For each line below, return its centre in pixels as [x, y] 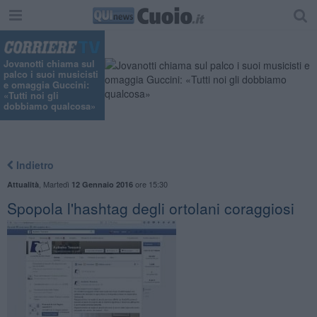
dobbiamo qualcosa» [50, 106]
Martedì [57, 184]
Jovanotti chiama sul [49, 64]
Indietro [33, 165]
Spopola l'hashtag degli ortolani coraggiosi [150, 208]
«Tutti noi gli [31, 96]
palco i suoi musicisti [51, 74]
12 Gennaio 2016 [102, 184]
